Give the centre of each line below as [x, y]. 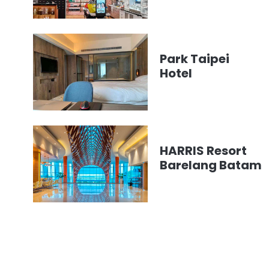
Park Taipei [195, 59]
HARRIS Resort [204, 150]
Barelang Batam [211, 165]
